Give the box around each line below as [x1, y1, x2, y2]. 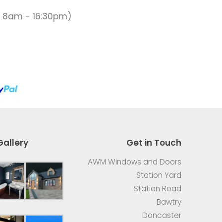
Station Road [134, 183, 181, 194]
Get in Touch [126, 136, 181, 149]
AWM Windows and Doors [88, 156, 181, 167]
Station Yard [136, 169, 181, 180]
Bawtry [157, 196, 181, 207]
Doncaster [142, 210, 181, 221]
